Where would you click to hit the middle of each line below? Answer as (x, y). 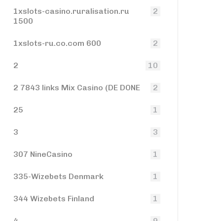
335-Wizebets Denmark (58, 176)
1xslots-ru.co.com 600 (57, 43)
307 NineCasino (43, 154)
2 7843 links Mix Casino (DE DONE (77, 88)
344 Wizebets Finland (54, 199)
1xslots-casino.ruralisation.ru (71, 11)
